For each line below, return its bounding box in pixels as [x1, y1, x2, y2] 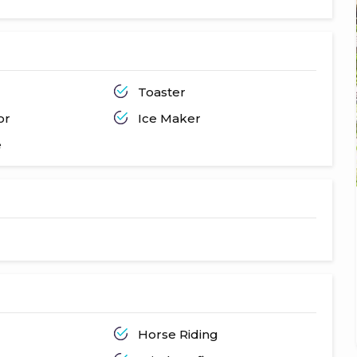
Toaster [137, 84, 186, 100]
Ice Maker [137, 110, 201, 126]
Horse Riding [137, 326, 218, 342]
